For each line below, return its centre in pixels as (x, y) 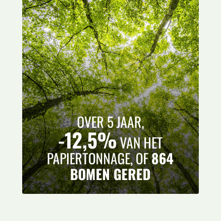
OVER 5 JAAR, (110, 122)
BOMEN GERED (110, 174)
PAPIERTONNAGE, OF (99, 158)
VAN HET (140, 142)
